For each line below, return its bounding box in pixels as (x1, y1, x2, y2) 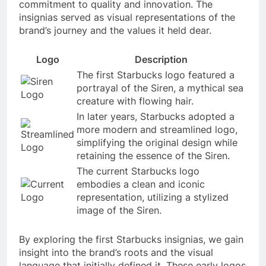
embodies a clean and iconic (77, 178, 205, 190)
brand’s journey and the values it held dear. (19, 24, 211, 36)
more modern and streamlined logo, (77, 123, 237, 135)
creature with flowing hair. (77, 94, 194, 107)
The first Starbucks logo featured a (77, 68, 235, 81)
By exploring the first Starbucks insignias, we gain (19, 233, 243, 245)
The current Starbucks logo (77, 164, 199, 177)
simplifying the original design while (77, 136, 237, 148)
